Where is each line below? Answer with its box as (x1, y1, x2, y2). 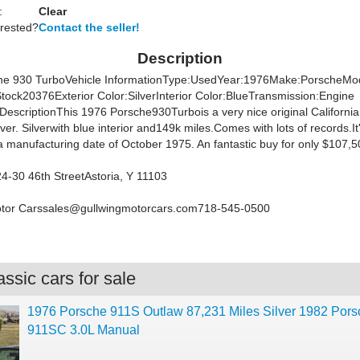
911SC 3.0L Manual (27, 323, 140, 337)
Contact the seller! (39, 21, 140, 34)
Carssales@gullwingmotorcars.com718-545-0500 (18, 202, 270, 215)
